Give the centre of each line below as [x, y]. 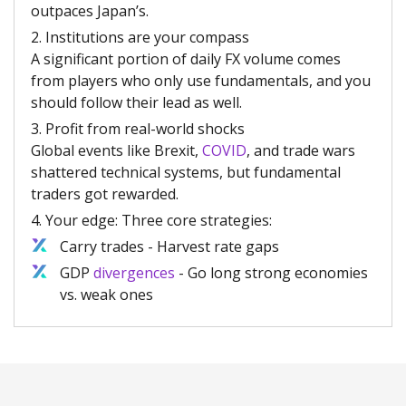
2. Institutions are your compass [140, 37]
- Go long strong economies [271, 272]
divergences [134, 272]
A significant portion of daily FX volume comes [186, 58]
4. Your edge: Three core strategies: [151, 220]
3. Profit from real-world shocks [138, 128]
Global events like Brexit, [116, 150]
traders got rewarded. [106, 193]
